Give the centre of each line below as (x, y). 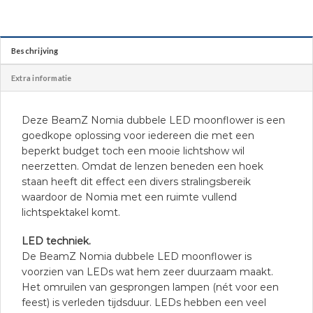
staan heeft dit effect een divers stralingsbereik (136, 182)
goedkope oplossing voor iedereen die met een (138, 136)
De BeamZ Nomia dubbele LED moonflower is (137, 256)
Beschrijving (35, 51)
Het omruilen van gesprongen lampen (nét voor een (150, 287)
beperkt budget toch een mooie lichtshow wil (133, 151)
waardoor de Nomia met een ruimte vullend (129, 197)
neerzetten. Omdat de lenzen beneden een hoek (143, 167)
